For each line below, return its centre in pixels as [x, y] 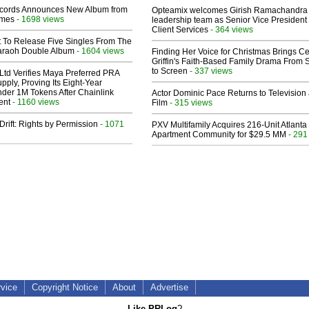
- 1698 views [39, 19]
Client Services [180, 30]
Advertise [169, 288]
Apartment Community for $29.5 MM [219, 135]
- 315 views [190, 103]
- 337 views [210, 71]
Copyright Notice [65, 288]
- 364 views [231, 30]
